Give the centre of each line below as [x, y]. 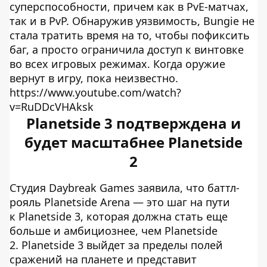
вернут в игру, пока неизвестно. [94, 78]
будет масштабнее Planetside [133, 142]
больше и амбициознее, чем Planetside [114, 231]
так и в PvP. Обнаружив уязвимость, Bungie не [132, 21]
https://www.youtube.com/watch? [95, 92]
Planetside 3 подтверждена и [133, 123]
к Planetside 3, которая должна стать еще [119, 216]
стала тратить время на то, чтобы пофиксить [130, 35]
